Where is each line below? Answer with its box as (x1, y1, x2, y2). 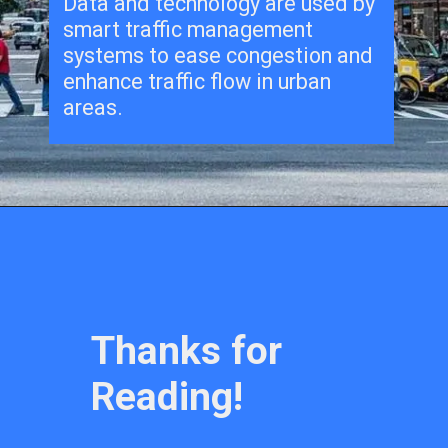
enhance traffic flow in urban (63, 68, 332, 94)
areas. (63, 94, 124, 120)
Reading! (91, 374, 244, 421)
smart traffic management (63, 16, 314, 42)
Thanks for (91, 328, 283, 375)
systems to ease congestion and (63, 42, 374, 68)
